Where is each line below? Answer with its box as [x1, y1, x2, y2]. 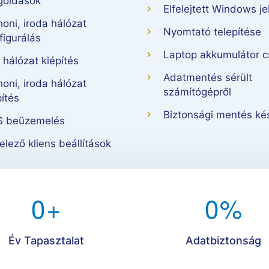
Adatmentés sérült [163, 71, 252, 84]
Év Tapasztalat [8, 234, 84, 247]
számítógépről [163, 86, 231, 98]
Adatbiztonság [185, 234, 261, 247]
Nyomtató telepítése [163, 26, 261, 38]
